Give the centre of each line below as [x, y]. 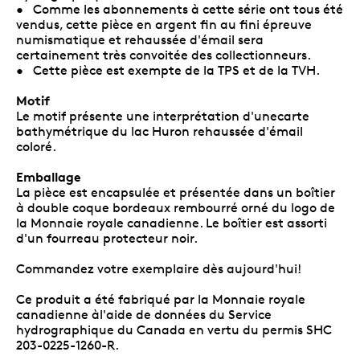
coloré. [36, 146]
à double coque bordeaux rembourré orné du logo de [176, 207]
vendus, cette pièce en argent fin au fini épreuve [164, 24]
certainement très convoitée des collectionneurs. [164, 55]
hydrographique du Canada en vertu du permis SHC [174, 329]
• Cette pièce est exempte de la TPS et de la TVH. [168, 70]
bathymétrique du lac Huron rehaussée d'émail [160, 131]
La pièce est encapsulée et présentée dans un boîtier [176, 192]
